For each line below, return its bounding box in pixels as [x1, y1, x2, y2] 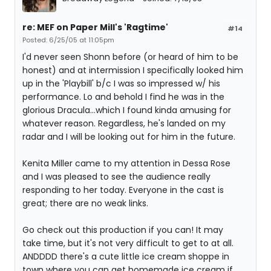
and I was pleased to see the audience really [22, 171, 211, 183]
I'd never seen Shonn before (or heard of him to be [22, 51, 238, 63]
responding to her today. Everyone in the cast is [22, 184, 224, 196]
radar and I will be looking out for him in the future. [22, 131, 235, 143]
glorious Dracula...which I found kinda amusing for [22, 104, 231, 116]
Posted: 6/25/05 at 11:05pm [22, 35, 114, 45]
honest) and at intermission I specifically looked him [22, 64, 243, 76]
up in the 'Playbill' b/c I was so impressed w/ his [22, 77, 220, 90]
